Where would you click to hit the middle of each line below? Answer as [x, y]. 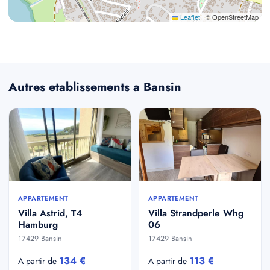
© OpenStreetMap [231, 17]
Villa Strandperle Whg [196, 213]
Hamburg [38, 224]
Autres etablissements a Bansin [95, 87]
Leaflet [189, 17]
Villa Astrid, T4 [50, 213]
